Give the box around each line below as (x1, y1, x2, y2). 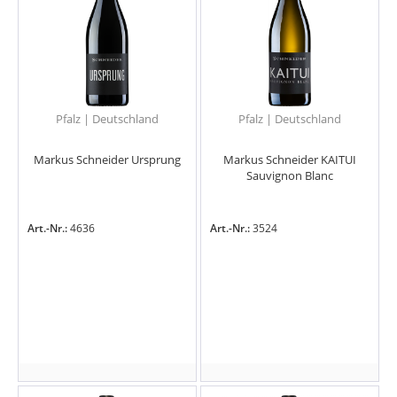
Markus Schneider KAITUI (223, 152, 357, 168)
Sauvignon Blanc (246, 167, 334, 184)
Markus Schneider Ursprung (33, 152, 181, 168)
